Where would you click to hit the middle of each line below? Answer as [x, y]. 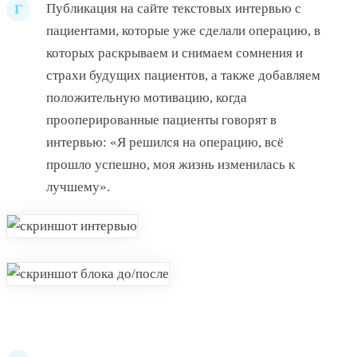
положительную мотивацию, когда [147, 98]
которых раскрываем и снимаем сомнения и [175, 53]
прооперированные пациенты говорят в [161, 120]
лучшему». [78, 187]
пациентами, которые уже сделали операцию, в [183, 31]
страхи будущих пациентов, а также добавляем [183, 76]
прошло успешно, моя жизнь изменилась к [171, 165]
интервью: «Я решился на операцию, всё [165, 143]
